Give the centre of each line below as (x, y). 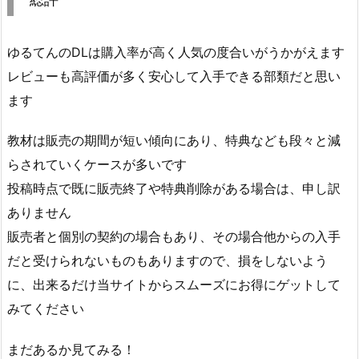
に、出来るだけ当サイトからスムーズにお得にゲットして (174, 285)
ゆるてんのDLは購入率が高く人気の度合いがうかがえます (176, 52)
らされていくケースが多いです (97, 165)
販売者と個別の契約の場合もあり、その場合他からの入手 (174, 237)
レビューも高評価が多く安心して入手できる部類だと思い (174, 76)
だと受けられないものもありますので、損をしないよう (167, 261)
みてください (46, 309)
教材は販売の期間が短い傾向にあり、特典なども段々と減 (174, 141)
